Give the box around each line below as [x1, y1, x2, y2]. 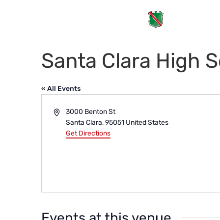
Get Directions [66, 129, 111, 137]
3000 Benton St [66, 108, 116, 116]
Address [53, 107, 79, 115]
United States [126, 118, 169, 127]
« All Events [41, 84, 81, 93]
